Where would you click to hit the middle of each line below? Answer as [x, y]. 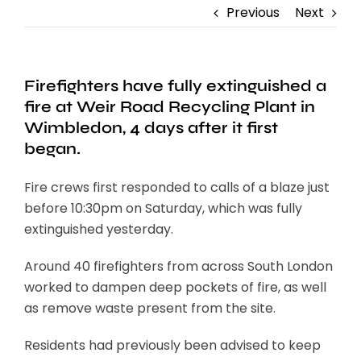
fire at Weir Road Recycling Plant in [170, 107]
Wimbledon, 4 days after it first [151, 128]
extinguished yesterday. [99, 230]
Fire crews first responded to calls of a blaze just [177, 188]
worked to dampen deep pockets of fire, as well [175, 288]
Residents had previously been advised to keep [172, 346]
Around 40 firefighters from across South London [178, 267]
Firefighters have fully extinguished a [175, 86]
